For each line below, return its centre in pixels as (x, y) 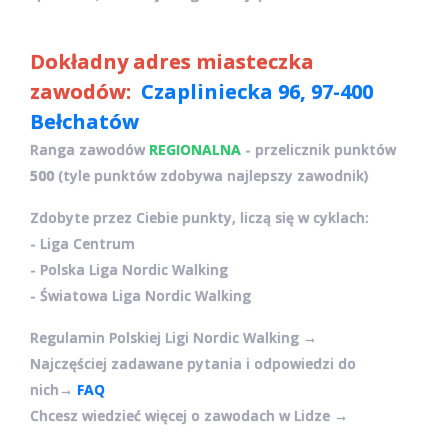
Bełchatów (84, 121)
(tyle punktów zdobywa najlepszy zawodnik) (211, 175)
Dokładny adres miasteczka (172, 61)
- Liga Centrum (82, 243)
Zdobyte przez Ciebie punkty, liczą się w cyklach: (199, 217)
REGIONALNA (195, 149)
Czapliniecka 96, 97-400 (257, 91)
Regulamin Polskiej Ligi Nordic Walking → (173, 337)
